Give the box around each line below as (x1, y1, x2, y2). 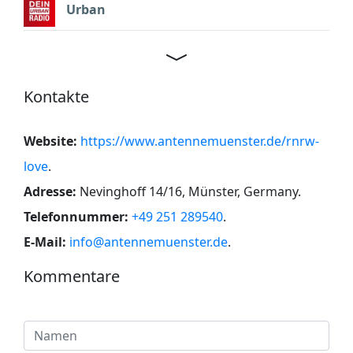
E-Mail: (24, 232, 66, 251)
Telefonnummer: (24, 207, 128, 225)
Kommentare (24, 265, 120, 287)
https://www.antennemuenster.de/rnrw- (80, 132, 319, 150)
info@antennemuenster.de (69, 232, 228, 251)
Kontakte (24, 85, 89, 107)
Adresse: (24, 182, 76, 200)
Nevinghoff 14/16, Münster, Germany (80, 182, 298, 200)
